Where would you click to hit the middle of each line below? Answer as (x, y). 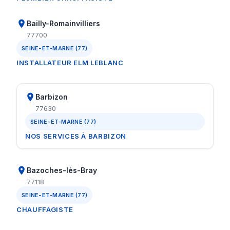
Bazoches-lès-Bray (62, 170)
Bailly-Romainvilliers (63, 23)
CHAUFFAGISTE (45, 209)
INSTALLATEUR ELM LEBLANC (70, 63)
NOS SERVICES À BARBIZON (76, 136)
